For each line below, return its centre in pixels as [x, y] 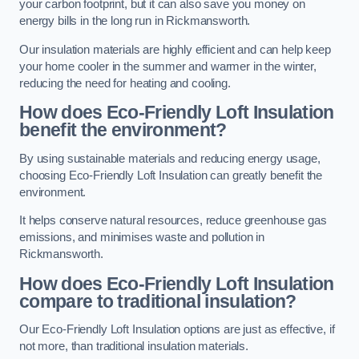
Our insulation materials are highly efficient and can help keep [175, 49]
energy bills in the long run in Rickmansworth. [135, 21]
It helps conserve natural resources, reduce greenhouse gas [173, 221]
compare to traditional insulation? [158, 301]
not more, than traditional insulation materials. [134, 347]
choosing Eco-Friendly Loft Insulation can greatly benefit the [171, 175]
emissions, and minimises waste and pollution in [142, 238]
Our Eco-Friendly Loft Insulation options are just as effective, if [177, 330]
